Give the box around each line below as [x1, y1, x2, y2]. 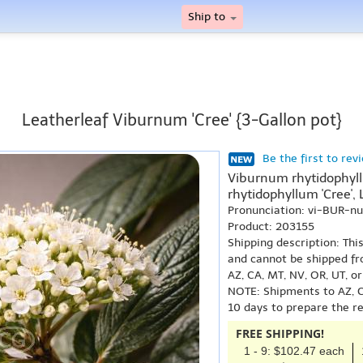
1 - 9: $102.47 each [244, 344, 344, 357]
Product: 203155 [228, 220, 314, 233]
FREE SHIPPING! [236, 326, 324, 341]
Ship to [188, 10, 228, 23]
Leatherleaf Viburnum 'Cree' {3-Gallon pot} [21, 110, 342, 130]
